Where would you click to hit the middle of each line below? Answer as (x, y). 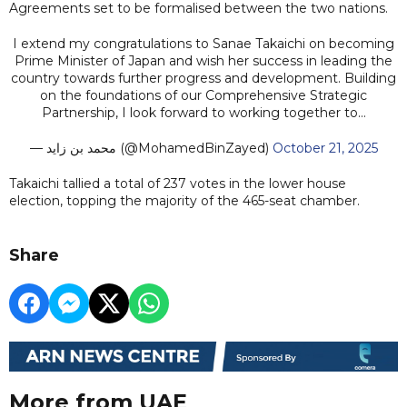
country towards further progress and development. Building (203, 78)
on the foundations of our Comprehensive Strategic (203, 95)
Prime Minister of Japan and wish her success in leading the (203, 60)
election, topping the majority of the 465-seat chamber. (186, 200)
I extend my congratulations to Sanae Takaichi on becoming (203, 43)
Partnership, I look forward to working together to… (203, 112)
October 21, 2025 (325, 148)
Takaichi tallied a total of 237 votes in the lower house (178, 183)
